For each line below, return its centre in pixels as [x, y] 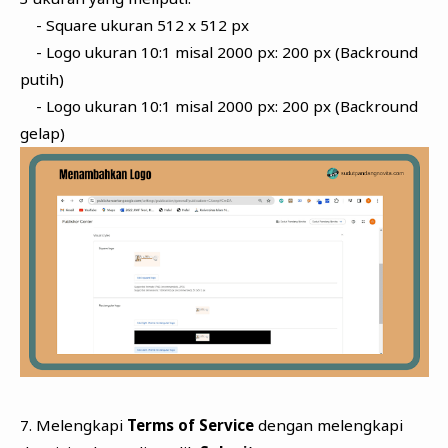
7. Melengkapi [73, 424]
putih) [41, 78]
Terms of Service [192, 424]
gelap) [42, 132]
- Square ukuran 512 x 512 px [134, 24]
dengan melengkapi [330, 424]
